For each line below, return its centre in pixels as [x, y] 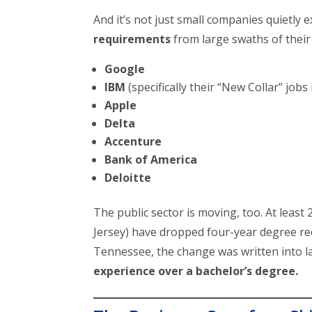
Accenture [133, 142]
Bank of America [151, 160]
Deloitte [128, 178]
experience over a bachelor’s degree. [196, 271]
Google [125, 69]
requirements [132, 39]
